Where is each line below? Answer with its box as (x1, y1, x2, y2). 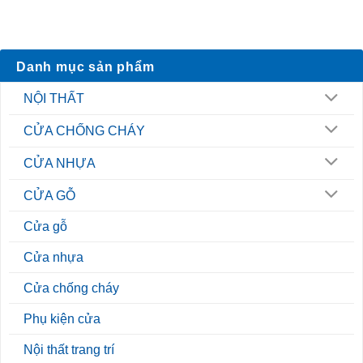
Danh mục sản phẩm (16, 60, 155, 75)
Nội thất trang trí (23, 343, 114, 357)
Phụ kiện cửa (23, 312, 100, 327)
